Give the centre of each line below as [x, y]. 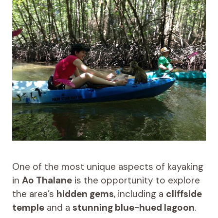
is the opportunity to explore [136, 181]
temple [28, 208]
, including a [140, 194]
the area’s [34, 194]
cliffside [184, 194]
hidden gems [85, 194]
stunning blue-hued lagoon [133, 208]
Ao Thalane [47, 181]
